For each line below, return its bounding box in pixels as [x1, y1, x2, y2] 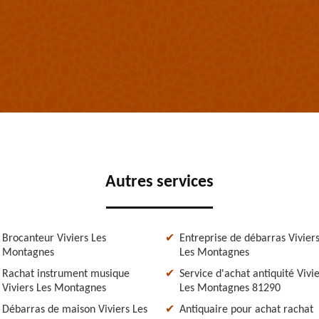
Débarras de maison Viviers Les [2, 303, 147, 315]
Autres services [105, 173, 214, 191]
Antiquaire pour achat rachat [179, 303, 313, 315]
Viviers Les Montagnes [2, 282, 106, 294]
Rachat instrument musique [2, 268, 130, 280]
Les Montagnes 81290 [179, 282, 281, 294]
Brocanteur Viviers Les [2, 232, 106, 244]
